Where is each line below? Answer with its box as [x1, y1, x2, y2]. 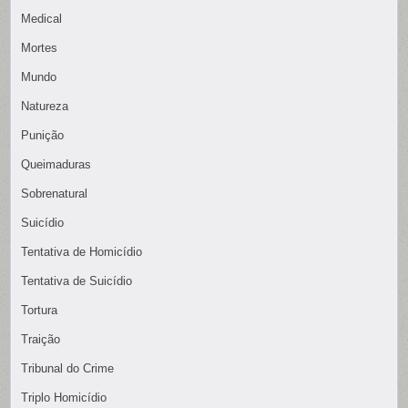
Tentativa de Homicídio [21, 245, 143, 260]
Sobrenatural [21, 187, 88, 201]
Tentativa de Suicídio [21, 274, 133, 289]
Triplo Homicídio [21, 391, 107, 405]
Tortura [21, 303, 58, 318]
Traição [21, 332, 61, 347]
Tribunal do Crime [21, 362, 115, 376]
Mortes [21, 41, 58, 56]
